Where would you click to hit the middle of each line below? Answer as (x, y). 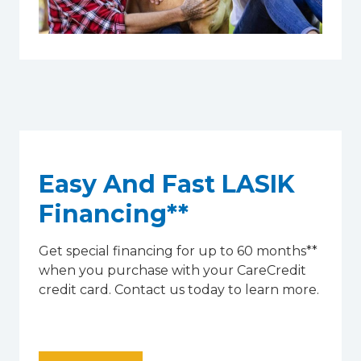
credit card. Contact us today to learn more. (179, 289)
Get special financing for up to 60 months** (178, 251)
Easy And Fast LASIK (167, 184)
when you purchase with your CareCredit (172, 270)
